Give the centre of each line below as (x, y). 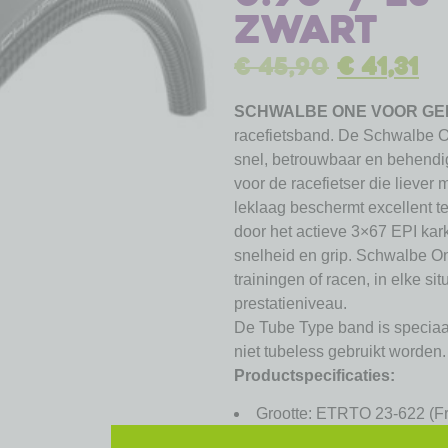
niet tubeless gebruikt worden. (340, 351)
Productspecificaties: (314, 375)
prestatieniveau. (290, 303)
